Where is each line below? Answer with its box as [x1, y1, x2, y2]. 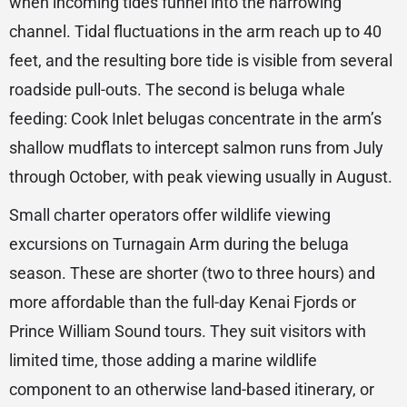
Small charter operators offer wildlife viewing [9, 205, 331, 225]
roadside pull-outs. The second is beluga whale [9, 80, 345, 100]
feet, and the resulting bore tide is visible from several [9, 51, 392, 71]
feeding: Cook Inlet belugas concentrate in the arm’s [9, 109, 382, 129]
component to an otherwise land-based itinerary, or [9, 380, 374, 400]
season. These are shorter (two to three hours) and [9, 263, 375, 283]
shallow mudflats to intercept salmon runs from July [9, 138, 383, 158]
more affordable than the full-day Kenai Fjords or [9, 293, 356, 313]
